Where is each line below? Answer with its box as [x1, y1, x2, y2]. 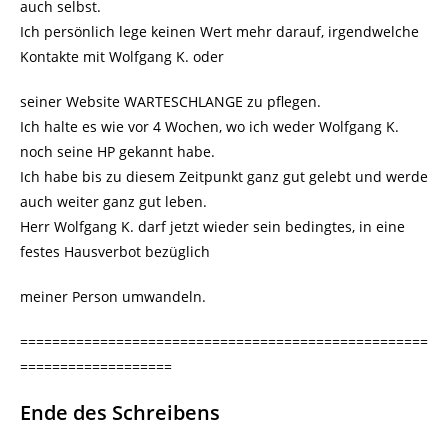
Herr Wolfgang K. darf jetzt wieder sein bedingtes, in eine [20, 217, 405, 237]
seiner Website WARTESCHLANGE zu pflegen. [20, 92, 321, 112]
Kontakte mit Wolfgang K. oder [20, 47, 224, 67]
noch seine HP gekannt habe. [20, 142, 215, 162]
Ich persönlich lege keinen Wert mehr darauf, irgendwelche [20, 22, 419, 42]
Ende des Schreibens [20, 399, 220, 427]
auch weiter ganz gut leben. [20, 192, 207, 212]
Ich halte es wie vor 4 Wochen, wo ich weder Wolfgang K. [20, 117, 399, 137]
